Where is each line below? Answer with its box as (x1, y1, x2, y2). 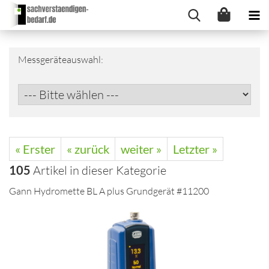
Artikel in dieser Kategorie (31, 163, 166, 178)
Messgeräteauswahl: (18, 53, 103, 65)
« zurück (67, 142, 109, 156)
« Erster (15, 142, 55, 156)
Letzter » (173, 142, 217, 156)
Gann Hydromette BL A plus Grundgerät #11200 (9, 185, 209, 197)
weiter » (121, 142, 162, 156)
